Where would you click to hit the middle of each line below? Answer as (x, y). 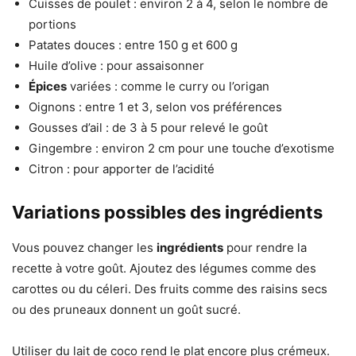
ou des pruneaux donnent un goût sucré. (126, 310)
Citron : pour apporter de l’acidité (122, 169)
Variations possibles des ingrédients (167, 213)
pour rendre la (265, 248)
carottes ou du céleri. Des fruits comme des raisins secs (170, 289)
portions (52, 25)
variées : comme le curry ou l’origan (168, 87)
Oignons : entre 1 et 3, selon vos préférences (155, 107)
